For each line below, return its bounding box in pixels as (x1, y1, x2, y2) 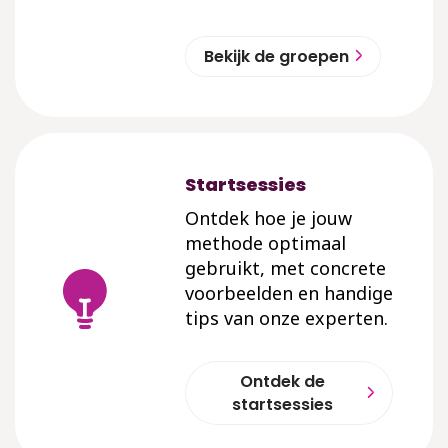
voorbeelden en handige (185, 281, 393, 305)
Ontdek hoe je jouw (185, 206, 352, 230)
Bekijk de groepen (204, 45, 349, 68)
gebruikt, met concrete (185, 256, 386, 280)
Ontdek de (240, 370, 325, 393)
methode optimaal (185, 231, 346, 255)
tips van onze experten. (185, 306, 388, 330)
